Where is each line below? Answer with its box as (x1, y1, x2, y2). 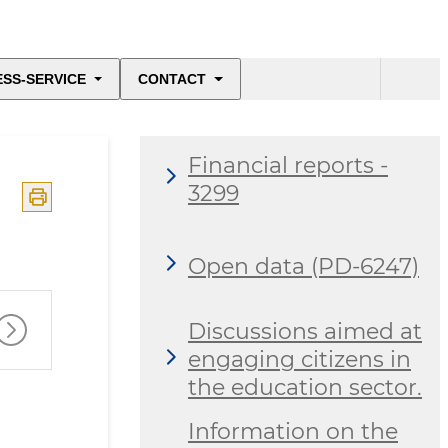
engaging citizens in (188, 346, 411, 374)
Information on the (188, 418, 398, 446)
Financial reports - (188, 151, 388, 179)
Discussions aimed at (188, 318, 422, 346)
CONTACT (138, 71, 207, 88)
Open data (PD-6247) (188, 252, 419, 280)
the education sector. (188, 374, 422, 402)
